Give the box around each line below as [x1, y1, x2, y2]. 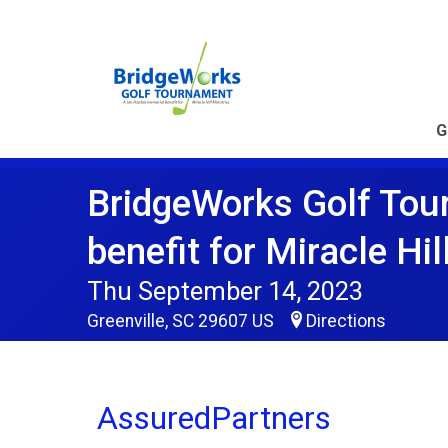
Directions [306, 311, 386, 331]
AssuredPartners [97, 399, 331, 437]
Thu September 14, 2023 [87, 276, 363, 306]
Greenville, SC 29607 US [87, 311, 278, 331]
